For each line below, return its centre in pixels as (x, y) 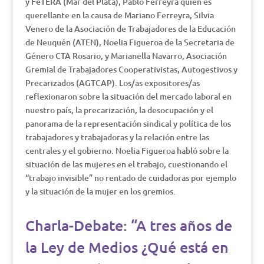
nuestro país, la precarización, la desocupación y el (119, 110)
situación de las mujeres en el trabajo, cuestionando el (126, 164)
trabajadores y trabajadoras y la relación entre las (117, 137)
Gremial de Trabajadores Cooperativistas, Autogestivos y (131, 69)
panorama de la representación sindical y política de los (128, 123)
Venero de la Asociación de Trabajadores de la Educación (130, 29)
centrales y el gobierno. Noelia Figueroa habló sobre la (127, 151)
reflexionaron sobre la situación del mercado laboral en (128, 96)
